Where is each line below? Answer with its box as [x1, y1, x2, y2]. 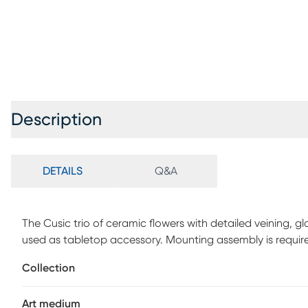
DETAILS [43, 166, 82, 177]
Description [11, 111, 102, 129]
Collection [22, 263, 75, 274]
